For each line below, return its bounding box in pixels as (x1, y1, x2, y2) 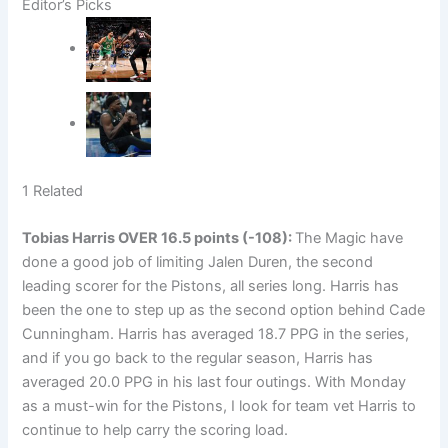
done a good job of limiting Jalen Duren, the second (22, 252, 374, 271)
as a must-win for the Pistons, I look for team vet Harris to (22, 396, 417, 415)
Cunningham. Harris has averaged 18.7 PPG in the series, (22, 324, 410, 343)
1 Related (22, 181, 84, 200)
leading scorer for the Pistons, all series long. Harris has (22, 276, 400, 295)
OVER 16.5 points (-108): (118, 228, 296, 247)
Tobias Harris (22, 228, 116, 247)
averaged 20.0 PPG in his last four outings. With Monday (22, 372, 407, 391)
